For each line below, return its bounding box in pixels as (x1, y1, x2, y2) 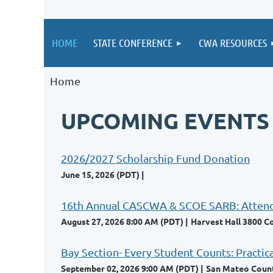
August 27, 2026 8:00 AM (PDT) (61, 216, 183, 227)
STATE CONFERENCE (93, 36, 172, 49)
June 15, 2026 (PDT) (61, 169, 140, 180)
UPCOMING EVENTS (61, 107, 269, 134)
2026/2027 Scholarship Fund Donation (61, 152, 250, 165)
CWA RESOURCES (199, 36, 267, 49)
